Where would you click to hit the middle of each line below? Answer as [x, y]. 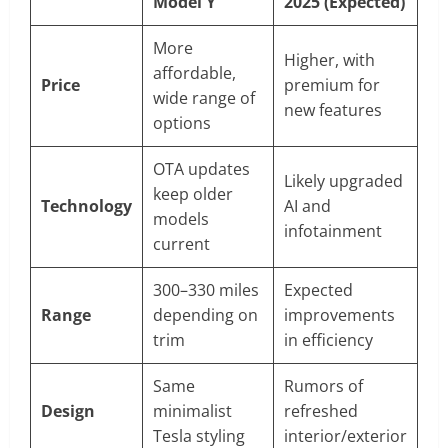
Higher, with [329, 60]
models [181, 219]
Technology [86, 206]
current [181, 244]
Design [68, 411]
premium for [332, 85]
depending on [205, 315]
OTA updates [201, 169]
